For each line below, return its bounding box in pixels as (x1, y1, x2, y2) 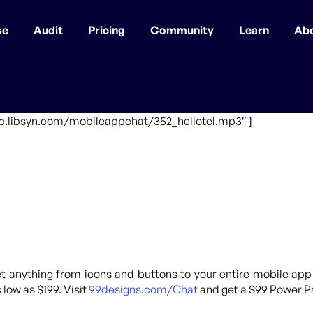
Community (150, 23, 214, 37)
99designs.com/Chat (89, 282, 198, 296)
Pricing (88, 23, 125, 37)
